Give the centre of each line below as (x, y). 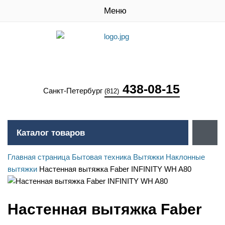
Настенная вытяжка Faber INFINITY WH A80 (115, 169)
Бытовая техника (101, 157)
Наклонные (185, 157)
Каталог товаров (51, 133)
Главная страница (39, 157)
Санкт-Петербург (74, 91)
